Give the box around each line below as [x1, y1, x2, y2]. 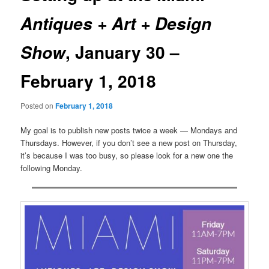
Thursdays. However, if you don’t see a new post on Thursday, [20, 137, 238, 149]
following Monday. [20, 162, 83, 174]
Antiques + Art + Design [20, 11, 212, 35]
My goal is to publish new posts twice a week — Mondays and [20, 124, 238, 136]
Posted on [20, 100, 56, 110]
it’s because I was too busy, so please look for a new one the [20, 150, 234, 162]
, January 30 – [65, 39, 180, 64]
